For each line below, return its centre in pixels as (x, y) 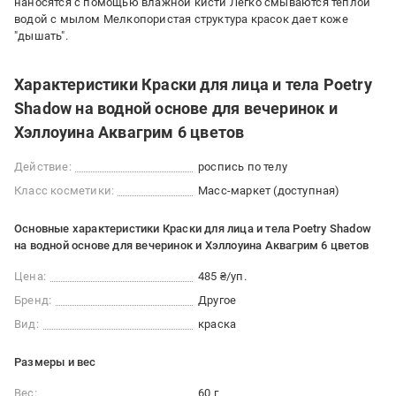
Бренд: (33, 300)
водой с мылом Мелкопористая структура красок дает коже (181, 19)
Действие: (43, 167)
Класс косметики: (65, 190)
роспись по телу (243, 167)
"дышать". (41, 36)
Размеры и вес (55, 362)
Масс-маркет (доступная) (269, 190)
